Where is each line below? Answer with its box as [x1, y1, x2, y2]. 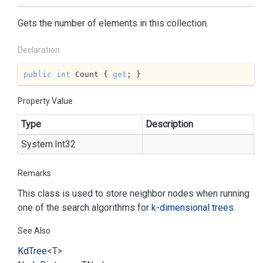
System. [21, 139, 55, 150]
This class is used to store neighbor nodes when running [18, 188, 249, 199]
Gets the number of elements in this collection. [18, 18, 208, 29]
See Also [18, 226, 50, 235]
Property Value [18, 96, 73, 106]
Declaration [18, 45, 60, 55]
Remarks [18, 168, 51, 178]
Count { [70, 69, 113, 79]
